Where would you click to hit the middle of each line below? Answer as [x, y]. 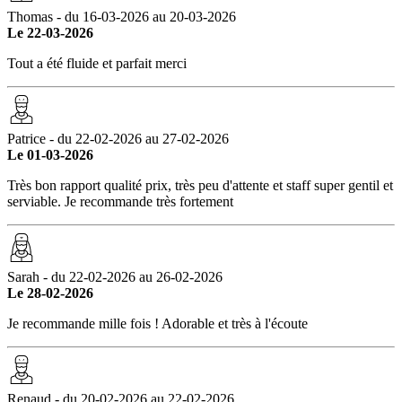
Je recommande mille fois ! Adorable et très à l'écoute [157, 324]
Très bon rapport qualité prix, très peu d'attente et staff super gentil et [200, 186]
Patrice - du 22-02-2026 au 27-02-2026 [118, 139]
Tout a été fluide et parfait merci [97, 64]
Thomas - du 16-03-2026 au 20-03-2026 [122, 17]
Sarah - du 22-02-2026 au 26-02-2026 [115, 277]
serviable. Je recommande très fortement [120, 202]
